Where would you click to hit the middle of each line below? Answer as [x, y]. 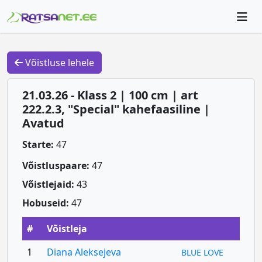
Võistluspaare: [56, 166]
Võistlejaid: [48, 184]
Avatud [43, 123]
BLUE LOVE [203, 252]
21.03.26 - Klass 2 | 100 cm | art [110, 95]
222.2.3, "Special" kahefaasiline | [116, 109]
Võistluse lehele [58, 63]
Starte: [38, 144]
